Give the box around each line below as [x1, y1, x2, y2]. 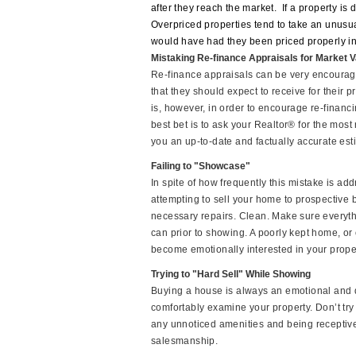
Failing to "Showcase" [151, 161, 250, 172]
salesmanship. [151, 335, 219, 346]
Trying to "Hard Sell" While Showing [151, 269, 311, 280]
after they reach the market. [151, 2, 277, 14]
